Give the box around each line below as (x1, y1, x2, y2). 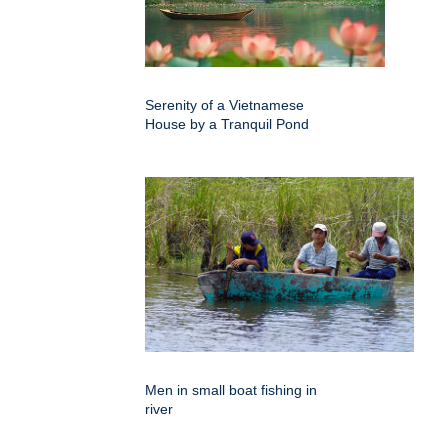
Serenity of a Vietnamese (145, 96, 304, 113)
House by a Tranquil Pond (145, 115, 309, 132)
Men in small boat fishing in (145, 381, 317, 398)
